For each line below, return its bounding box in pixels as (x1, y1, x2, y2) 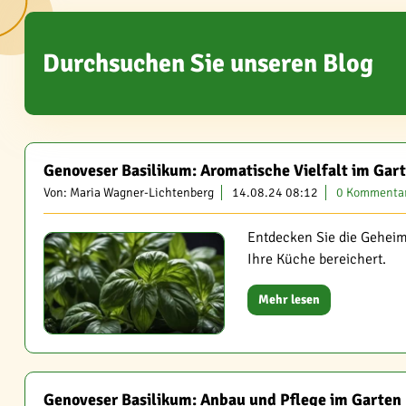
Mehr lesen (257, 292, 320, 307)
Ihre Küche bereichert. (246, 250, 386, 268)
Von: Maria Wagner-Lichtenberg (43, 185, 214, 200)
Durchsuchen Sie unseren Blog (43, 47, 373, 79)
